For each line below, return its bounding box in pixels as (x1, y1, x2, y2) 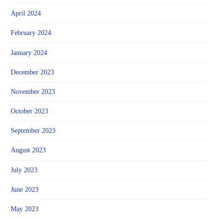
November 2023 (11, 88, 55, 95)
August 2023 (11, 146, 46, 154)
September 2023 (11, 127, 56, 135)
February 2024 (11, 29, 52, 37)
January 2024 (11, 49, 48, 56)
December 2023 (11, 68, 54, 76)
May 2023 (11, 205, 39, 213)
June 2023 (11, 185, 39, 193)
